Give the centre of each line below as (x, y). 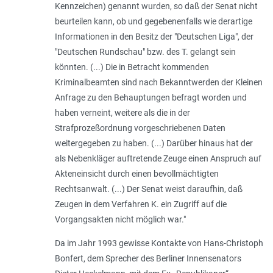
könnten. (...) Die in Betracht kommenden (132, 67)
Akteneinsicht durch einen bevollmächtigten (136, 173)
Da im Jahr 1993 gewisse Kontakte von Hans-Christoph (159, 243)
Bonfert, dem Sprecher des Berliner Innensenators (148, 258)
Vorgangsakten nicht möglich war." (121, 219)
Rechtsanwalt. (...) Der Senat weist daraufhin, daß (148, 189)
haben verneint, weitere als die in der (122, 112)
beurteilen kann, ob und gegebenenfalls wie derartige (153, 21)
